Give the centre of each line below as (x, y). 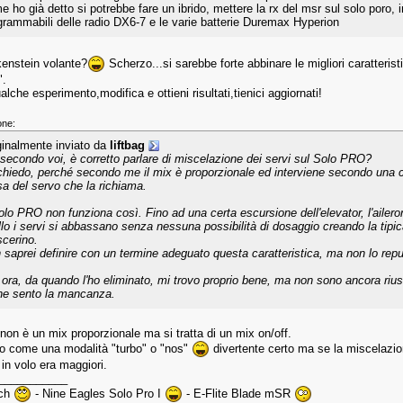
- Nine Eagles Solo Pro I (98, 393)
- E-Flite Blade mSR (238, 393)
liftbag (127, 145)
